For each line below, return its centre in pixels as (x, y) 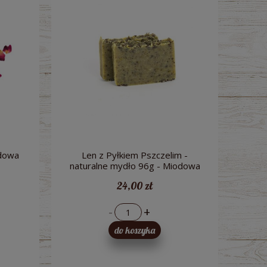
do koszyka (135, 230)
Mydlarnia (135, 177)
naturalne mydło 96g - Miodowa (135, 166)
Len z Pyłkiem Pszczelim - (135, 155)
